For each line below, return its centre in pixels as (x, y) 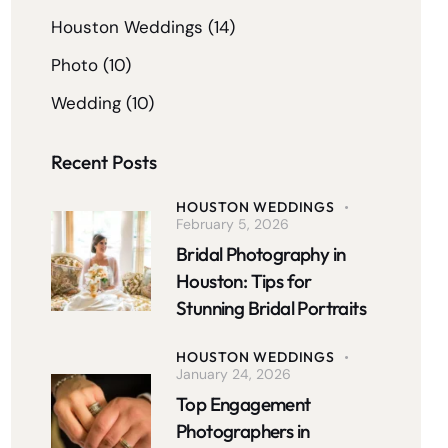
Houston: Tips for (244, 281)
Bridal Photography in (261, 254)
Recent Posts (104, 162)
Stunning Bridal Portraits (273, 308)
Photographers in (243, 431)
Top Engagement (243, 404)
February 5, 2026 (232, 224)
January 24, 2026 (233, 374)
